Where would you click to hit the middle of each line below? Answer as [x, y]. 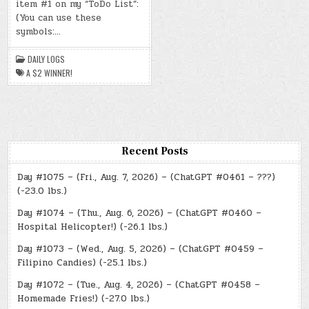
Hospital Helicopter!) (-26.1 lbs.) [93, 227]
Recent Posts [154, 151]
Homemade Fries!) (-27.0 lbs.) [84, 298]
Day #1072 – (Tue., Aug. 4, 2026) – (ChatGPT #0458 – [139, 285]
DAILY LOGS [47, 59]
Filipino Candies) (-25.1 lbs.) [82, 262]
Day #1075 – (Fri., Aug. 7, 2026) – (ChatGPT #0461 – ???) [147, 177]
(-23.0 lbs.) [42, 191]
